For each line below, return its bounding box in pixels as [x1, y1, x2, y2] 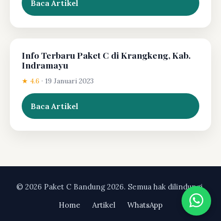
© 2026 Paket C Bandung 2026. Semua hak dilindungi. [16, 182, 205, 191]
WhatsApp [127, 200, 163, 210]
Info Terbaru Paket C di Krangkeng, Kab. [22, 49, 191, 61]
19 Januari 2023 [45, 76, 94, 85]
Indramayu [22, 59, 68, 71]
